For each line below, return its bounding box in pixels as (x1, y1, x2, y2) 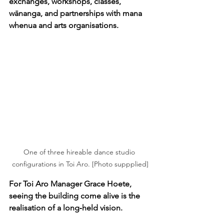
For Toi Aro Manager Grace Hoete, (9, 178, 133, 188)
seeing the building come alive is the (9, 190, 142, 200)
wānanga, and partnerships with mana (9, 8, 144, 18)
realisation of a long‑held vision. (9, 202, 122, 212)
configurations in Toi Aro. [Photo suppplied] (11, 159, 148, 168)
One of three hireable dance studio (23, 147, 137, 156)
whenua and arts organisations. (9, 20, 118, 30)
